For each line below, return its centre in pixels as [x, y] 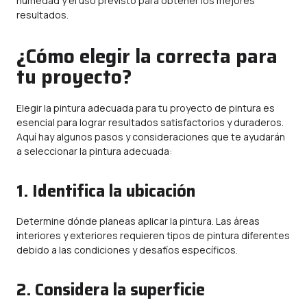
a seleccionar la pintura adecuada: [94, 151]
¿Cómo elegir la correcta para [147, 56]
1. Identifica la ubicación [106, 191]
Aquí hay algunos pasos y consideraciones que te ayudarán [151, 137]
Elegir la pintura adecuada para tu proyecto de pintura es [146, 108]
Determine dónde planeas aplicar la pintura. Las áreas [138, 221]
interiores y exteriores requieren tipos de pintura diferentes [153, 235]
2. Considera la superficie [111, 290]
